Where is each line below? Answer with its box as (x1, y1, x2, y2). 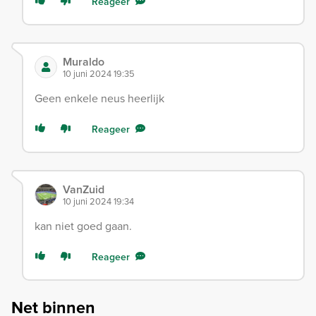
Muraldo (63, 54, 104, 71)
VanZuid (63, 181, 104, 198)
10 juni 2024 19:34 (63, 195, 134, 209)
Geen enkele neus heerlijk (35, 90, 164, 107)
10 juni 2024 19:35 (63, 67, 135, 81)
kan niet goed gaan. (35, 218, 132, 235)
